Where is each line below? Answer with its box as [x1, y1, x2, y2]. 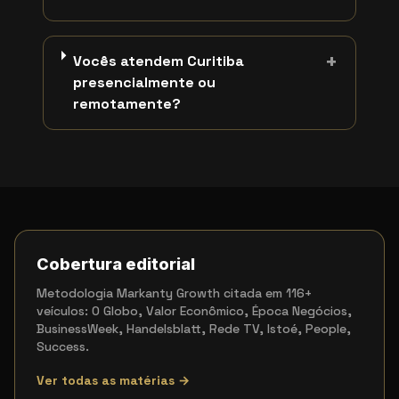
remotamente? [72, 94, 181, 113]
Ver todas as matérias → [37, 372, 190, 388]
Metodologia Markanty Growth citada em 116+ [37, 285, 312, 301]
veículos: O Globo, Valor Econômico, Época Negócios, [37, 303, 352, 319]
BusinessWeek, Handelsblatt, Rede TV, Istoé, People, [37, 321, 351, 337]
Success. [37, 338, 89, 354]
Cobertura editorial [37, 255, 195, 273]
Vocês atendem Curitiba [72, 52, 244, 70]
